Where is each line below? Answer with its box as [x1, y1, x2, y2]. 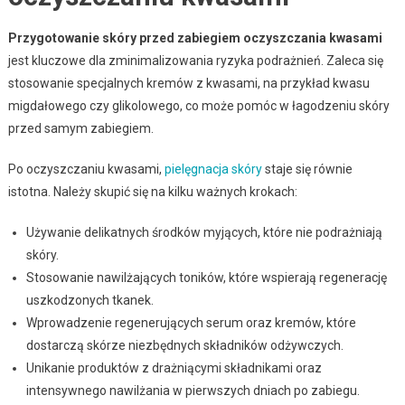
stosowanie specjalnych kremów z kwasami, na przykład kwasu [7, 75, 370, 90]
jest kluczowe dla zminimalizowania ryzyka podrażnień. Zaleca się [7, 52, 383, 68]
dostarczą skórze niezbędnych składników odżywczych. [25, 337, 344, 353]
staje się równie [261, 161, 353, 176]
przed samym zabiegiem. [7, 120, 154, 136]
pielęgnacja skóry [164, 161, 262, 176]
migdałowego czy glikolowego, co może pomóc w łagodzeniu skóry [7, 98, 390, 113]
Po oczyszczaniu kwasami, [7, 161, 165, 176]
